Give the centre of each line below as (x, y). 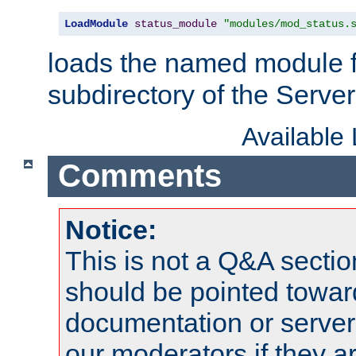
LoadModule (96, 23)
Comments (139, 176)
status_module (176, 23)
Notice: (111, 229)
